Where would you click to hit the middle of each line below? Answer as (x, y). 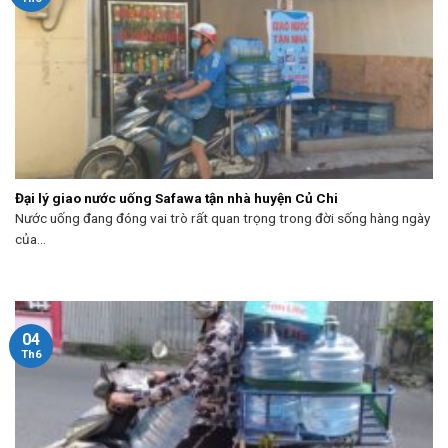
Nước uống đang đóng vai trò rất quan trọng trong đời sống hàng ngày (222, 218)
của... (30, 239)
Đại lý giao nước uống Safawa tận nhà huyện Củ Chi (176, 197)
